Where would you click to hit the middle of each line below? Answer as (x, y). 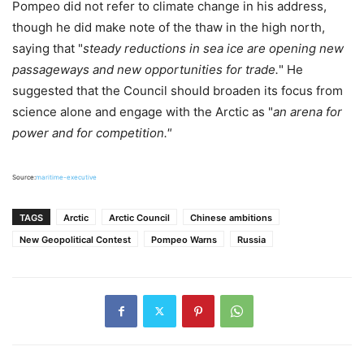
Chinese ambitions (231, 217)
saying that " (48, 48)
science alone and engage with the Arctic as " (143, 111)
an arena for (308, 111)
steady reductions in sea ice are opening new (213, 48)
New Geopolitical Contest (75, 239)
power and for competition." (93, 132)
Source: (24, 177)
